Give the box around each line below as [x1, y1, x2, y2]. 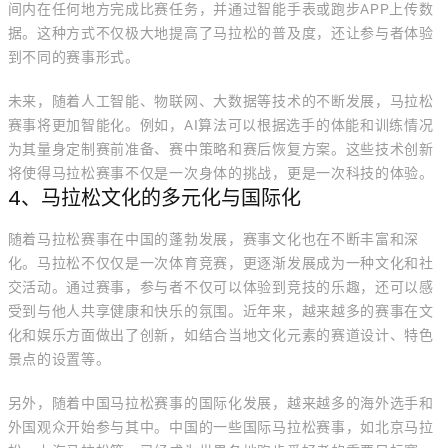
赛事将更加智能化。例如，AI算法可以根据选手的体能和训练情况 [7, 117, 434, 133]
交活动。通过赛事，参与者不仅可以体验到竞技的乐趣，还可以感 [7, 279, 434, 295]
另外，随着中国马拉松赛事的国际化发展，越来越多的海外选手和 [7, 395, 434, 411]
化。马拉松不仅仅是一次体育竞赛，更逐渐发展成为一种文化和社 [7, 255, 434, 271]
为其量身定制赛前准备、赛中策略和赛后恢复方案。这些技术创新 [7, 141, 434, 157]
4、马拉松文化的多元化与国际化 [7, 184, 301, 212]
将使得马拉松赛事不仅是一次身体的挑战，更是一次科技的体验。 [7, 165, 434, 181]
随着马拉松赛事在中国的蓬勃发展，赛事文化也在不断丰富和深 [7, 231, 420, 247]
